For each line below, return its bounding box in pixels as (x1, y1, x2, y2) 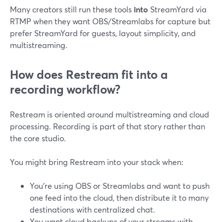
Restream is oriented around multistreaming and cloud (10, 109, 209, 119)
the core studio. (10, 133, 66, 143)
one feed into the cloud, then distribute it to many (30, 192, 209, 203)
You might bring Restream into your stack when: (10, 157, 183, 167)
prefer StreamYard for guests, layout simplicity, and (10, 28, 196, 38)
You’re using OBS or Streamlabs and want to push (30, 180, 210, 191)
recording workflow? (10, 81, 120, 97)
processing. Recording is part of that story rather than (10, 121, 205, 131)
